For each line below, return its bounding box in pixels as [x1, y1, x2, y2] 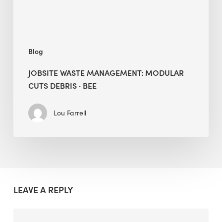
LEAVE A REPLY [13, 183, 73, 196]
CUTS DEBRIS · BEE [28, 80, 97, 91]
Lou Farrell [53, 108, 86, 118]
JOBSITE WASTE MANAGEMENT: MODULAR [28, 67, 184, 78]
